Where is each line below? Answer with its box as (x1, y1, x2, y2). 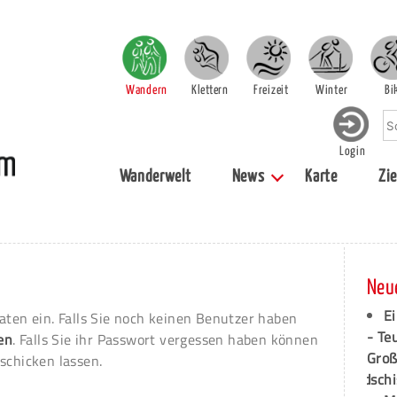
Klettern (191, 84, 229, 97)
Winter (315, 84, 348, 97)
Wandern (126, 84, 167, 97)
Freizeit (253, 84, 289, 97)
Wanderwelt (119, 168, 191, 185)
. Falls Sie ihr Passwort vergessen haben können (12, 329, 319, 350)
